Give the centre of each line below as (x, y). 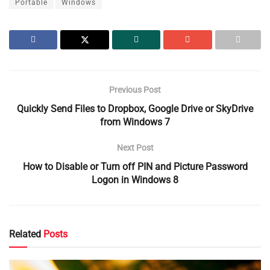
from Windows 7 (135, 122)
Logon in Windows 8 (135, 180)
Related (25, 234)
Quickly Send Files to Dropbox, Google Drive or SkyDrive (135, 109)
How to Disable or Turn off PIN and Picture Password (135, 167)
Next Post (135, 148)
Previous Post (135, 90)
